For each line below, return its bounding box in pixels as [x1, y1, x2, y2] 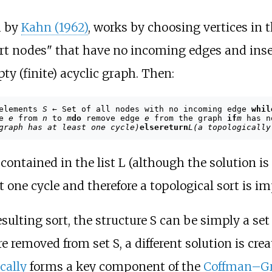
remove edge [81, 114, 144, 123]
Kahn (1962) [21, 19, 88, 35]
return [158, 123, 188, 132]
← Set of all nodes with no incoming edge [47, 104, 251, 114]
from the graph [149, 114, 227, 123]
